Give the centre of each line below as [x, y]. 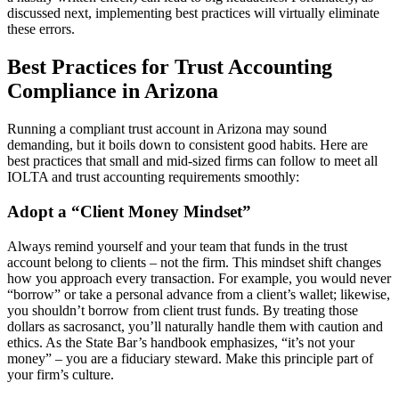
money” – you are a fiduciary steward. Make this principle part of [190, 358]
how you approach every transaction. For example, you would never [199, 278]
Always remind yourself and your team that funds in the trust [177, 246]
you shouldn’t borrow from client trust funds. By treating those [183, 310]
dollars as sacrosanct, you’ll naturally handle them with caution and [195, 326]
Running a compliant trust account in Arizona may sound [167, 129]
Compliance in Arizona [113, 91]
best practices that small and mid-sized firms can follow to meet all [192, 161]
